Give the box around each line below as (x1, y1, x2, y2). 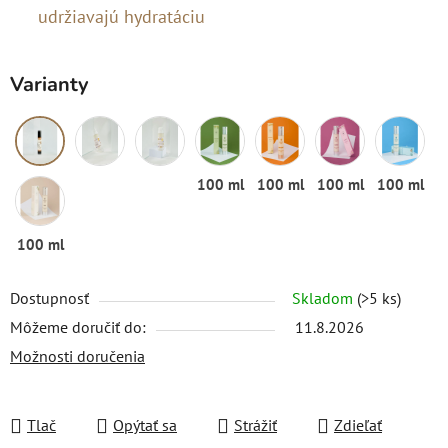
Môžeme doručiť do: (10, 317, 146, 337)
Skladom (292, 288, 357, 308)
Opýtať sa (113, 415, 177, 435)
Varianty (10, 71, 89, 98)
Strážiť (234, 415, 277, 435)
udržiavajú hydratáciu (38, 5, 205, 28)
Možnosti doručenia (10, 346, 145, 366)
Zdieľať (334, 415, 382, 435)
